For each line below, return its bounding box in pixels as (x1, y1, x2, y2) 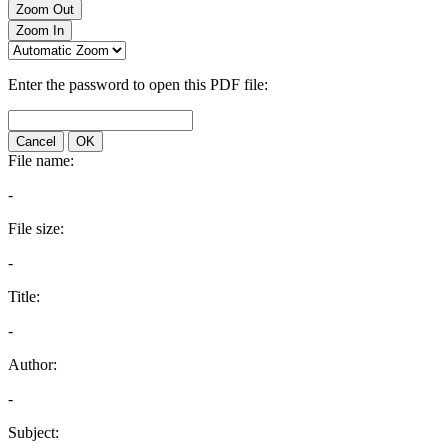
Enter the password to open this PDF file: (8, 76, 268, 93)
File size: (8, 220, 64, 237)
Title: (8, 288, 40, 305)
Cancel (16, 134, 56, 149)
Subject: (8, 424, 59, 441)
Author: (8, 356, 57, 373)
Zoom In (16, 23, 64, 38)
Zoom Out (16, 2, 74, 17)
